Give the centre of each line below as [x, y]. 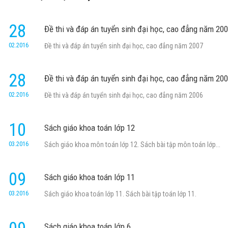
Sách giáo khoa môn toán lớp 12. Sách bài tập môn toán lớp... [132, 145]
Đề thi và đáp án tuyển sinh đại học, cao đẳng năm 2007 [124, 46]
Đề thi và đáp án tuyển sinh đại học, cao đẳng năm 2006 [124, 95]
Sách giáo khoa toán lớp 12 [90, 128]
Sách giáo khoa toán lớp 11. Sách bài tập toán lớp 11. [120, 194]
